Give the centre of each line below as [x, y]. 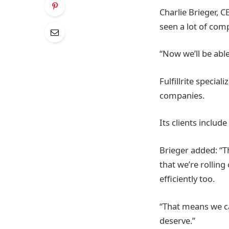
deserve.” [177, 220]
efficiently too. [187, 178]
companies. [182, 95]
